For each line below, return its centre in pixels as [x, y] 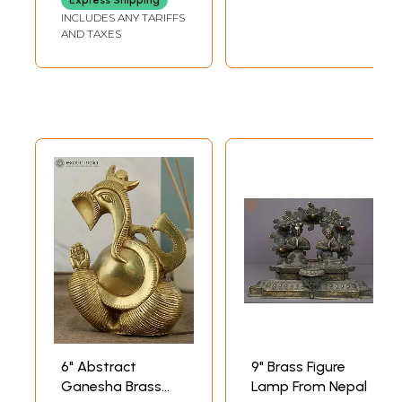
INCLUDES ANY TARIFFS [123, 18]
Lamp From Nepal [309, 387]
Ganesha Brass [111, 387]
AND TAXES [91, 34]
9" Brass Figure [298, 367]
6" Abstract [99, 367]
